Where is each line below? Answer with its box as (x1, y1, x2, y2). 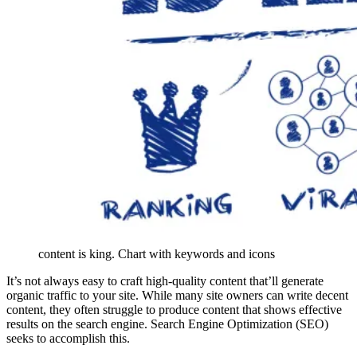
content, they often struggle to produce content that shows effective (6, 302, 342, 316)
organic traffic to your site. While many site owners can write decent (6, 288, 348, 302)
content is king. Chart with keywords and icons (38, 246, 275, 261)
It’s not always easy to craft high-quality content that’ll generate (6, 273, 324, 288)
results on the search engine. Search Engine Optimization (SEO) (6, 316, 328, 331)
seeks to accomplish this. (6, 331, 133, 345)
